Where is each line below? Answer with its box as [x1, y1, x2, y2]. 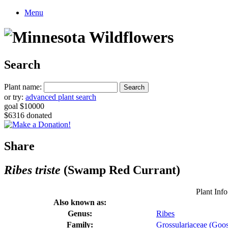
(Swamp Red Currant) [61, 163, 180, 177]
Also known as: [53, 197, 106, 207]
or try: [4, 92, 25, 101]
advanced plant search [25, 92, 96, 101]
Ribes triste [4, 163, 61, 177]
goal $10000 [4, 101, 44, 110]
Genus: [68, 209, 92, 218]
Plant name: [4, 82, 42, 91]
